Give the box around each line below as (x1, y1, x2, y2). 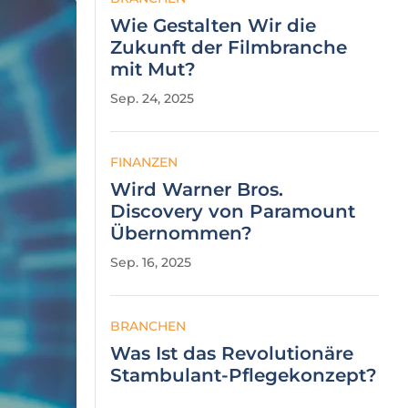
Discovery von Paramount (110, 200, 355, 222)
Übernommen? (110, 222, 252, 244)
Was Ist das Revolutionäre (110, 342, 353, 364)
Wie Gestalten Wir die (110, 15, 316, 36)
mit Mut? (110, 58, 196, 80)
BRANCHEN (110, 318, 186, 334)
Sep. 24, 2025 (110, 90, 194, 107)
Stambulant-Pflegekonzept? (110, 364, 377, 386)
